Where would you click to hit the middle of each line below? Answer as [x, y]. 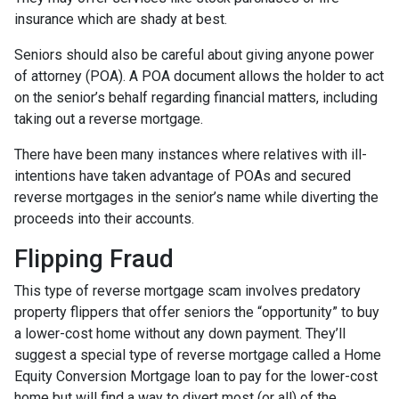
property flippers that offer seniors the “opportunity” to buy [197, 312]
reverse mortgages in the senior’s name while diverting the [196, 197]
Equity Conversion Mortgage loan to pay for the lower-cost [196, 376]
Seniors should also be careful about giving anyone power [194, 54]
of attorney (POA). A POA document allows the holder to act [199, 76]
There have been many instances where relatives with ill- [191, 154]
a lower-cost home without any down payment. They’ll [180, 333]
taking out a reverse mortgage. [109, 118]
